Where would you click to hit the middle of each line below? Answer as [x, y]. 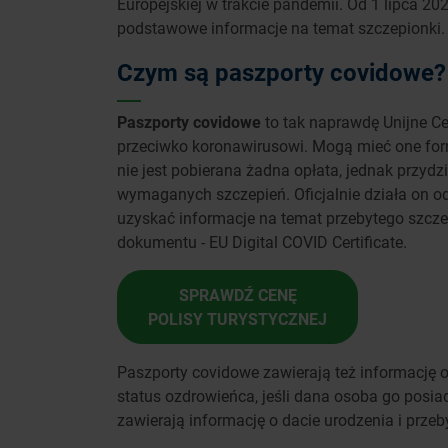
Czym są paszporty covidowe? [281, 71]
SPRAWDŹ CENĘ [237, 294]
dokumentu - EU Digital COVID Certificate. [262, 241]
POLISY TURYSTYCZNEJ [237, 318]
